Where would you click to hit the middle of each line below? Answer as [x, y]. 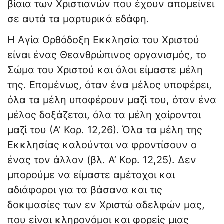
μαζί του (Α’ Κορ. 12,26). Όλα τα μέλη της [105, 130]
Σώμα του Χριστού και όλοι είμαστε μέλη [105, 70]
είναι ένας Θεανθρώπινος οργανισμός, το [107, 55]
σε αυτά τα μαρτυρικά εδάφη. [78, 19]
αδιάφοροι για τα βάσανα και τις [85, 190]
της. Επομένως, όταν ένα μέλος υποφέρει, [110, 85]
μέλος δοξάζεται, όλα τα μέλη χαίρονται [104, 115]
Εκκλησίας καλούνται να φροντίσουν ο [102, 145]
